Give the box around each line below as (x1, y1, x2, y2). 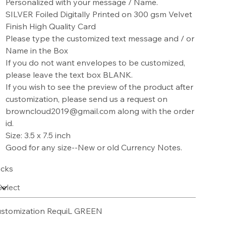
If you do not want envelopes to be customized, (5, 58, 185, 68)
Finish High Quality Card (5, 21, 96, 32)
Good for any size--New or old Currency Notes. (5, 142, 182, 153)
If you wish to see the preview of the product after (5, 82, 193, 92)
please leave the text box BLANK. (5, 70, 133, 80)
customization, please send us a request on (5, 94, 167, 104)
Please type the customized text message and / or (5, 33, 194, 44)
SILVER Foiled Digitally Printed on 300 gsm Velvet (5, 9, 192, 20)
